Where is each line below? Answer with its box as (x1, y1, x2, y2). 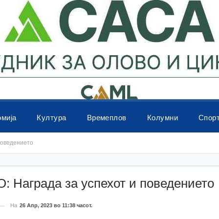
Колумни (147, 113, 178, 122)
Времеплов (87, 113, 127, 122)
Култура (37, 113, 66, 122)
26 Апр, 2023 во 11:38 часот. (20, 202, 93, 208)
